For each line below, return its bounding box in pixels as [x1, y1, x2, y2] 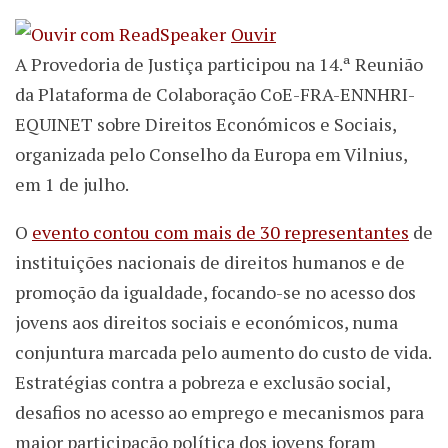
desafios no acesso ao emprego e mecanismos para [15, 400, 424, 425]
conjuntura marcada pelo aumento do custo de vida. [15, 340, 431, 365]
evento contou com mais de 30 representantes [32, 220, 409, 245]
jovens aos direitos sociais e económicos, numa [15, 310, 398, 335]
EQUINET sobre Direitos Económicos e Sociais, [15, 112, 396, 137]
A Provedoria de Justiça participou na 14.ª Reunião [15, 52, 423, 77]
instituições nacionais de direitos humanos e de [15, 250, 405, 275]
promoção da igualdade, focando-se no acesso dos [15, 280, 416, 305]
